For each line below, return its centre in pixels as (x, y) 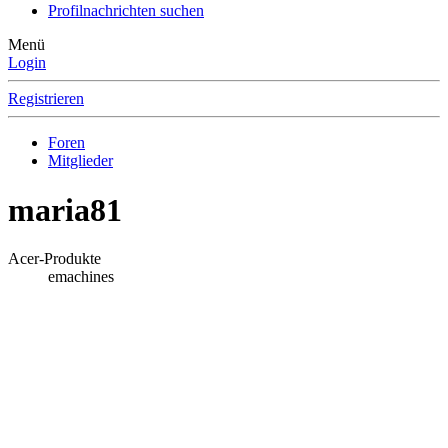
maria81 (65, 209)
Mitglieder (80, 161)
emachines (81, 277)
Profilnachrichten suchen (126, 11)
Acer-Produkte (54, 259)
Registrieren (46, 99)
